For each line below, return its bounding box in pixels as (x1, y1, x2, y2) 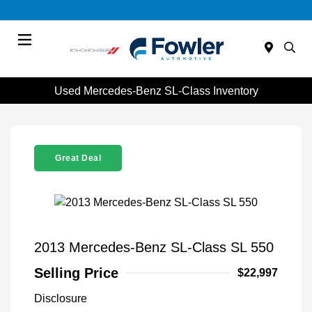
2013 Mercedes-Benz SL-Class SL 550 (34, 239, 274, 255)
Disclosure (34, 292, 87, 304)
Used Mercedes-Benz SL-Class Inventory (54, 84, 258, 97)
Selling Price (34, 265, 118, 281)
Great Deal (55, 153, 101, 164)
